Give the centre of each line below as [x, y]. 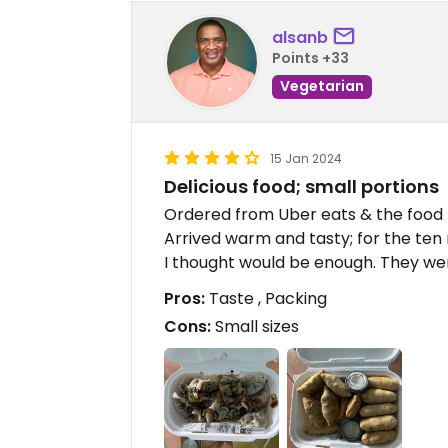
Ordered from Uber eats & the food [303, 215]
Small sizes [255, 327]
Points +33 [310, 57]
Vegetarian [322, 85]
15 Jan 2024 [306, 159]
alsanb [300, 37]
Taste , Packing [266, 299]
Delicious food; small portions [301, 187]
